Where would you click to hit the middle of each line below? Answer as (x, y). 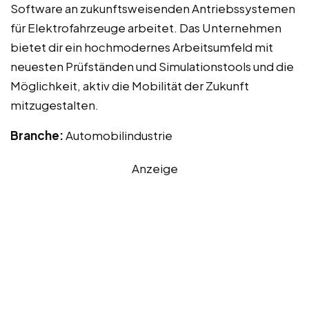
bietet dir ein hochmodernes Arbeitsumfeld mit (142, 47)
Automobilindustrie (119, 136)
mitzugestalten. (54, 105)
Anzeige (154, 169)
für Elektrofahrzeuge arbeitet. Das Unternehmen (146, 28)
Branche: (38, 136)
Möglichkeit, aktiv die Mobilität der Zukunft (130, 86)
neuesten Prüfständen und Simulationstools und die (152, 67)
